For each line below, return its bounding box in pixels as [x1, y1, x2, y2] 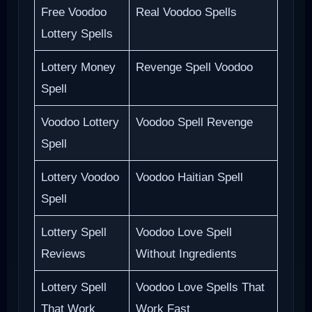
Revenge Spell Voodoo [135, 60, 253, 74]
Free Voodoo [40, 5, 107, 19]
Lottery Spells [40, 26, 113, 40]
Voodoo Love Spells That [135, 280, 265, 294]
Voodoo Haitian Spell [135, 170, 243, 184]
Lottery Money [40, 60, 116, 74]
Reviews [40, 247, 86, 260]
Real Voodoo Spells [135, 5, 237, 19]
